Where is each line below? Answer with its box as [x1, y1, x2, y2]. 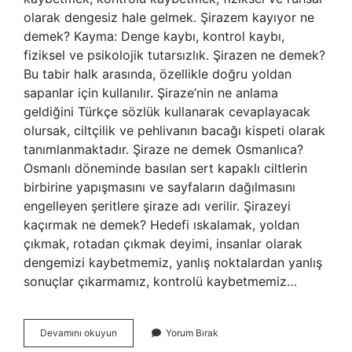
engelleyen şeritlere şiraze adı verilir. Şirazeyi [24, 198, 291, 214]
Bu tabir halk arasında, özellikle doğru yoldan [24, 66, 291, 82]
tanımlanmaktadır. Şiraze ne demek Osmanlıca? [24, 141, 303, 157]
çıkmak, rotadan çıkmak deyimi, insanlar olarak [24, 236, 302, 251]
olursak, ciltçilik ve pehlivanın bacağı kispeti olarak [24, 123, 325, 138]
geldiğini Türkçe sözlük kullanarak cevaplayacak [24, 104, 310, 119]
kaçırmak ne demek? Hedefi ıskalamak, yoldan [24, 217, 299, 233]
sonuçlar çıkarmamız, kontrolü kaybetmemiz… [24, 273, 297, 289]
